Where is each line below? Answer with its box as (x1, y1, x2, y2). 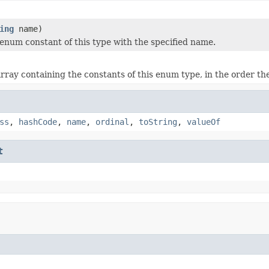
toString (139, 116, 177, 127)
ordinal (95, 116, 129, 127)
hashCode (19, 116, 57, 127)
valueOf (187, 116, 220, 127)
